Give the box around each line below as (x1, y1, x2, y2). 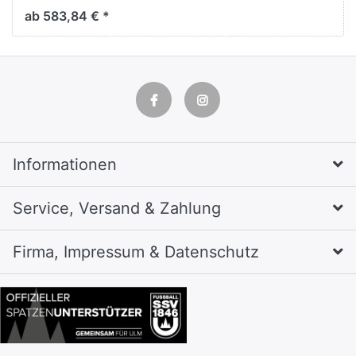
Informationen (13, 154, 117, 174)
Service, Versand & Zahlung (13, 198, 221, 218)
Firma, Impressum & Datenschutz (13, 242, 259, 261)
